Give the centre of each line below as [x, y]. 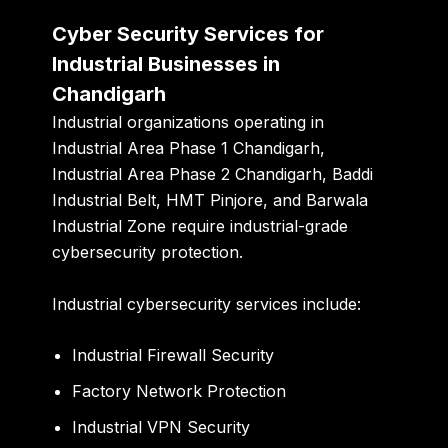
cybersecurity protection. [148, 252]
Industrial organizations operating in [188, 122]
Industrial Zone [109, 226]
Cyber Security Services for [188, 34]
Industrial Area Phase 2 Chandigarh [187, 174]
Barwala [337, 200]
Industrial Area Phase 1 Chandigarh [186, 148]
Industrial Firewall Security [173, 355]
